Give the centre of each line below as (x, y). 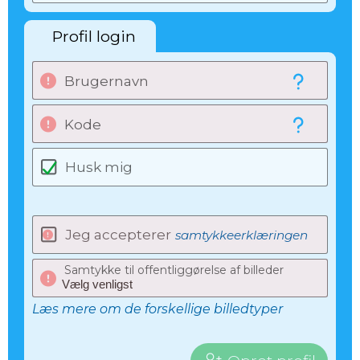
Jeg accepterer (118, 235)
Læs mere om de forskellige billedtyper (157, 309)
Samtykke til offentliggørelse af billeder (174, 270)
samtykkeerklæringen (241, 235)
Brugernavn (106, 81)
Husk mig (99, 167)
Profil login (94, 36)
